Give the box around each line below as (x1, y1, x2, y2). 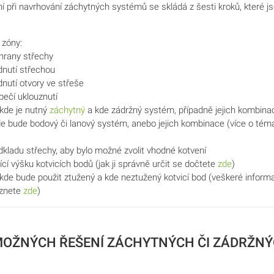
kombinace (181, 118, 224, 130)
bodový (30, 118, 58, 130)
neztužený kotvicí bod (121, 172, 206, 183)
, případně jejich (174, 105, 238, 116)
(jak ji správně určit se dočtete (93, 158, 218, 170)
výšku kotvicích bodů (11, 158, 93, 170)
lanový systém (70, 118, 127, 130)
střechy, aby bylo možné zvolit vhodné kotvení (24, 145, 206, 157)
